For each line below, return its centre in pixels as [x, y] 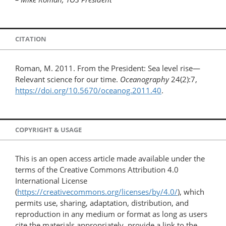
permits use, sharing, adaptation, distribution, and [102, 203]
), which [191, 192]
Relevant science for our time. [68, 79]
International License [51, 181]
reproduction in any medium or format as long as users [111, 214]
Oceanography [145, 79]
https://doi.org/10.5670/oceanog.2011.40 [88, 90]
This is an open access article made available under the [110, 159]
